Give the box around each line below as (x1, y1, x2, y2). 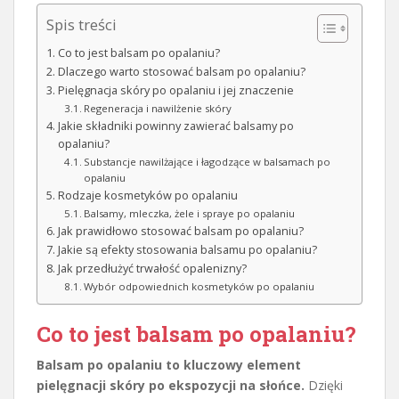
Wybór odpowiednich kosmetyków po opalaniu (84, 280, 315, 294)
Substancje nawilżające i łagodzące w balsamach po (84, 155, 331, 169)
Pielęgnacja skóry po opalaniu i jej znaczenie (57, 83, 294, 99)
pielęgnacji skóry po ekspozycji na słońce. (37, 377, 305, 395)
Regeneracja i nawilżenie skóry (84, 102, 232, 116)
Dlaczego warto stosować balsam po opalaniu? (57, 64, 305, 80)
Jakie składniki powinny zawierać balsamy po (57, 118, 294, 134)
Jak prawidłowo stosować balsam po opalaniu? (57, 224, 304, 240)
